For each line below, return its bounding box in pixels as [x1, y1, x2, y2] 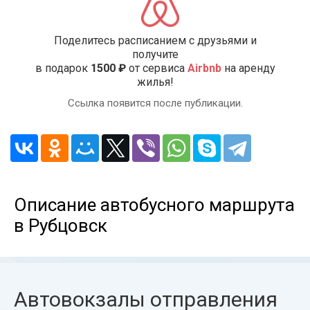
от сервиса [125, 62, 188, 75]
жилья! [136, 75, 174, 89]
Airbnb [187, 62, 221, 75]
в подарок [35, 62, 91, 75]
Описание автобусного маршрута [14, 194, 295, 215]
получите [131, 48, 179, 61]
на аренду [221, 62, 275, 75]
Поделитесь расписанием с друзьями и [53, 34, 257, 47]
